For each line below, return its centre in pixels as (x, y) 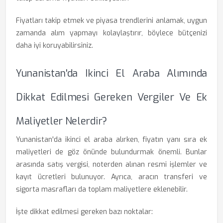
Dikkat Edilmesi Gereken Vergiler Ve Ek (111, 97)
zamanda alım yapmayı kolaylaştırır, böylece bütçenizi (111, 33)
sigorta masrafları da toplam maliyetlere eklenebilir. (102, 189)
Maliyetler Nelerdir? (61, 121)
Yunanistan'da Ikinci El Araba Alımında (111, 73)
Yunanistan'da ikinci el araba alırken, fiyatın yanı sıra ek (111, 140)
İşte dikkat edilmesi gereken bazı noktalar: (84, 212)
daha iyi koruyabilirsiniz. (55, 46)
